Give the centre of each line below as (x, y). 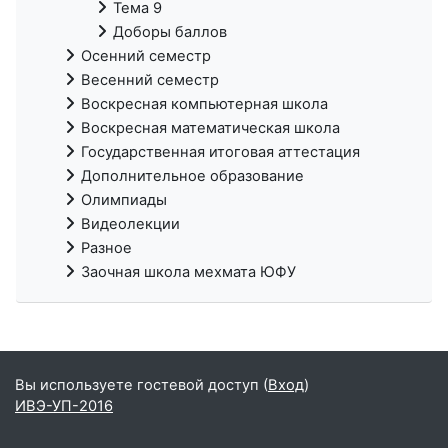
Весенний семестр (150, 79)
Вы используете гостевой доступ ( (141, 384)
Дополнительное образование (192, 175)
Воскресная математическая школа (210, 127)
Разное (106, 247)
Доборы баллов (170, 31)
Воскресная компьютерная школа (204, 103)
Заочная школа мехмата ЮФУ (188, 271)
